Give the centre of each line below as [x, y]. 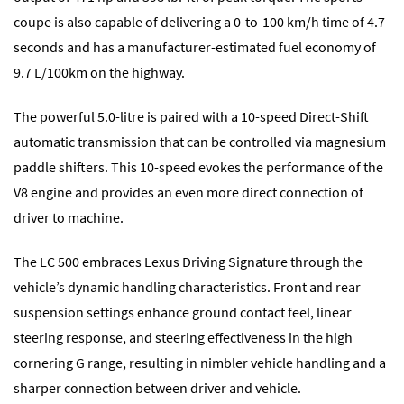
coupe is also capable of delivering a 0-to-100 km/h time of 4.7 [199, 21]
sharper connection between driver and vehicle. [157, 388]
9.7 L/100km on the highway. [99, 72]
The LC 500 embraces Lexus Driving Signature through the [188, 262]
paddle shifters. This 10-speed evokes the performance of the [198, 167]
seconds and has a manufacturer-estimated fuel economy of [195, 46]
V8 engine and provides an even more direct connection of [188, 192]
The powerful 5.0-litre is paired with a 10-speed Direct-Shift [191, 116]
